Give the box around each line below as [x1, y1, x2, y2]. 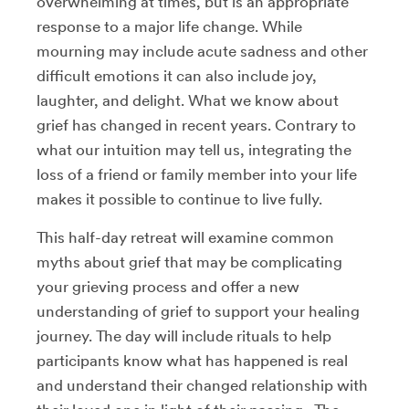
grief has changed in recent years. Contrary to [37, 115, 356, 134]
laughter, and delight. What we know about [37, 90, 339, 110]
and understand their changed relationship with [37, 375, 368, 394]
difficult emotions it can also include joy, [37, 66, 317, 85]
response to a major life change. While [37, 16, 302, 36]
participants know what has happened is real [37, 351, 348, 370]
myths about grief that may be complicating [37, 252, 342, 271]
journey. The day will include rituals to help [37, 326, 331, 345]
